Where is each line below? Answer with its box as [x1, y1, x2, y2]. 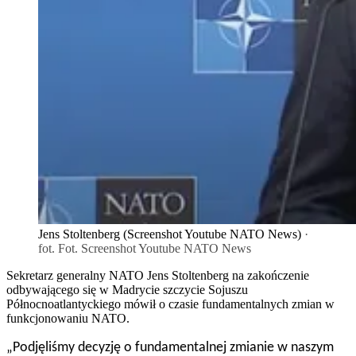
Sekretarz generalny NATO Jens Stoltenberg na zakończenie [6, 269, 309, 283]
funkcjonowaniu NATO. [6, 311, 130, 326]
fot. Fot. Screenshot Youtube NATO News [38, 242, 251, 256]
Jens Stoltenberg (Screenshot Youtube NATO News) [38, 227, 301, 242]
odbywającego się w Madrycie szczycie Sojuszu [6, 283, 248, 297]
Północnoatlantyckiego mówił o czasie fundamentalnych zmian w [6, 297, 335, 311]
